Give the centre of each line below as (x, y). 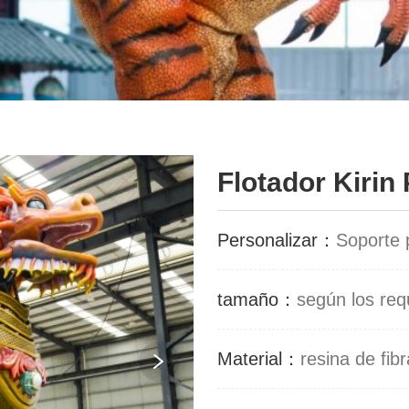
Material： (259, 359)
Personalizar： (277, 240)
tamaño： (257, 299)
